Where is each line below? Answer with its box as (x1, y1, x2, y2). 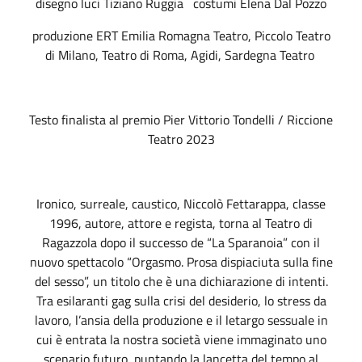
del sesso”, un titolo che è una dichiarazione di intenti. (34, 271, 328, 291)
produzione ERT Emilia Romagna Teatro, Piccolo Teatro (32, 25, 330, 45)
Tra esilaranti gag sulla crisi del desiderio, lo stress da (36, 290, 326, 310)
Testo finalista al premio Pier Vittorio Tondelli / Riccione (29, 109, 333, 129)
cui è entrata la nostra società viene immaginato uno (36, 329, 326, 349)
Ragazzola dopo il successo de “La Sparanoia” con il (42, 232, 320, 252)
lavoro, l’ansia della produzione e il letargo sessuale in (34, 309, 328, 330)
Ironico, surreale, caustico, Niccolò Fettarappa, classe (36, 193, 326, 213)
